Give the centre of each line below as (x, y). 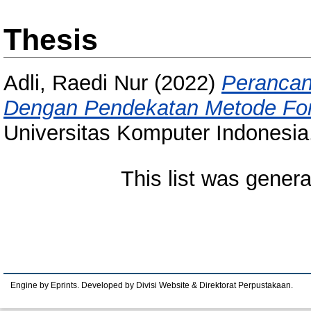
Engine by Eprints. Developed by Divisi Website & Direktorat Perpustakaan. (152, 285)
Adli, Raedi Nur (76, 83)
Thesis (51, 40)
